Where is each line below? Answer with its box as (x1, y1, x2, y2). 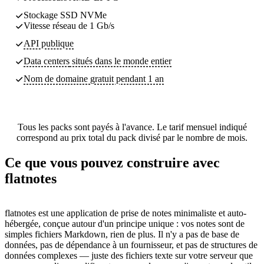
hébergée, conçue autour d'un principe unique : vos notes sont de (5, 218, 245, 229)
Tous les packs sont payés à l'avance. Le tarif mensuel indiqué (17, 121, 247, 132)
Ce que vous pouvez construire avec (5, 154, 220, 170)
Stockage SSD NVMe (24, 9, 107, 20)
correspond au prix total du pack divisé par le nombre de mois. (16, 132, 247, 143)
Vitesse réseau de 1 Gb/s (24, 20, 114, 31)
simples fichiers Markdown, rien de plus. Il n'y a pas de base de (5, 229, 239, 239)
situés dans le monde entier (70, 55, 171, 66)
